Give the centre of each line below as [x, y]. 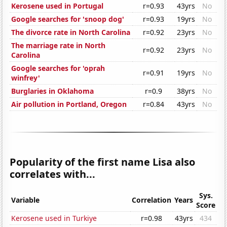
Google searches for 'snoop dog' [68, 19]
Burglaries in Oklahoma [53, 91]
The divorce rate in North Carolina [71, 32]
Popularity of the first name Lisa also [103, 162]
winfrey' [26, 78]
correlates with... [53, 174]
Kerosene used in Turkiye [54, 218]
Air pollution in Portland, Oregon [69, 104]
